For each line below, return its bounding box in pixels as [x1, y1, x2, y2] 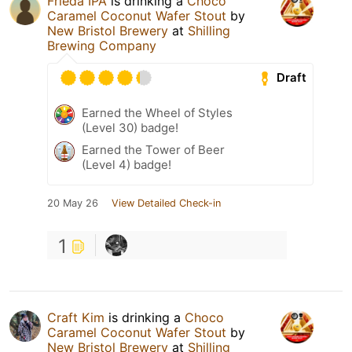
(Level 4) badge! [82, 156, 171, 172]
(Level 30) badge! [82, 119, 178, 135]
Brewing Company [47, 37, 156, 53]
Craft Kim [47, 309, 104, 325]
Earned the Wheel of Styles [82, 104, 233, 120]
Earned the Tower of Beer [82, 141, 225, 157]
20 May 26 [47, 196, 98, 209]
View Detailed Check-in [112, 196, 221, 209]
